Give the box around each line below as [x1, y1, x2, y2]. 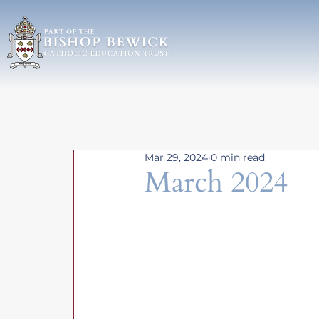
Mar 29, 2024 [145, 150, 209, 164]
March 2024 [145, 162, 288, 202]
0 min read [211, 150, 266, 164]
